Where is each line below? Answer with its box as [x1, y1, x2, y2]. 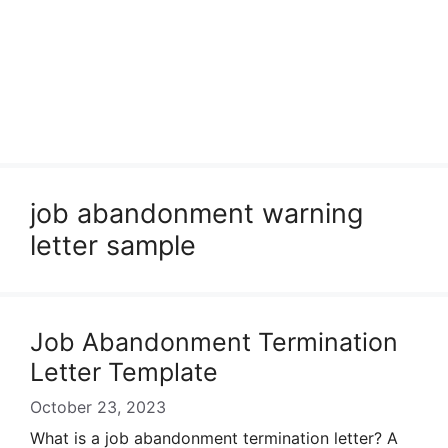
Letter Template [30, 357, 218, 387]
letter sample [30, 229, 196, 262]
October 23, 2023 [30, 397, 166, 417]
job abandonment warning [30, 197, 363, 230]
